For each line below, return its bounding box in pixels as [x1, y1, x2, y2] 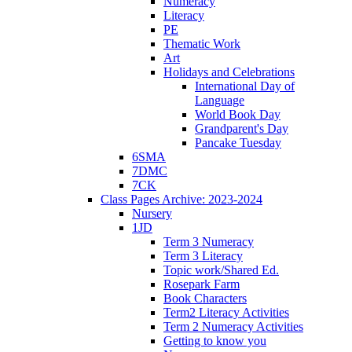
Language [195, 93, 244, 107]
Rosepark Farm [163, 277, 240, 291]
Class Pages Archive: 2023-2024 [101, 192, 262, 206]
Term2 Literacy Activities [163, 305, 289, 319]
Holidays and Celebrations [163, 64, 295, 79]
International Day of [195, 79, 295, 93]
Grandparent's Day [195, 121, 288, 135]
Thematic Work [163, 36, 240, 50]
